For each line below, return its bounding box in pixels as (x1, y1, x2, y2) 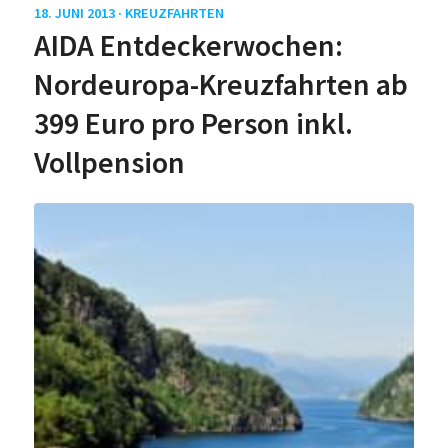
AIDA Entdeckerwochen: (33, 26, 343, 65)
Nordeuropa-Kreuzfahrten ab (33, 65, 408, 104)
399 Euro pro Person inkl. (33, 104, 353, 143)
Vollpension (33, 143, 185, 182)
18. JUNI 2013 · (33, 4, 125, 23)
